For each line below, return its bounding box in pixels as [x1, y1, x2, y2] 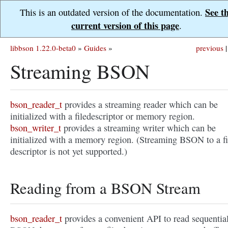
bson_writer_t [10, 122, 61, 134]
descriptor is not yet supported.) [10, 145, 127, 157]
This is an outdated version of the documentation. [20, 6, 205, 18]
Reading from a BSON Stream [10, 178, 201, 198]
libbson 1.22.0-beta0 [10, 43, 76, 53]
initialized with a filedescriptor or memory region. [10, 110, 195, 122]
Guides [84, 43, 106, 53]
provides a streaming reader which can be [62, 98, 218, 110]
